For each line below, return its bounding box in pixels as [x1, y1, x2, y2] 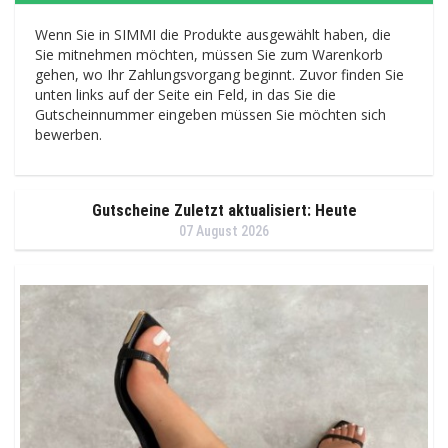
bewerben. [35, 124, 102, 144]
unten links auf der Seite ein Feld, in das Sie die [35, 84, 336, 104]
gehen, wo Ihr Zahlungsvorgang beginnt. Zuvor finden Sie [35, 64, 404, 84]
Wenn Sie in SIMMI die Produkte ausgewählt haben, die [35, 24, 391, 44]
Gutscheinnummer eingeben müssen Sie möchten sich [35, 104, 386, 124]
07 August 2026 [179, 222, 269, 239]
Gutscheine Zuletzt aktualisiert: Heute [91, 200, 357, 220]
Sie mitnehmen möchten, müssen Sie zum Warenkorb [35, 44, 383, 64]
